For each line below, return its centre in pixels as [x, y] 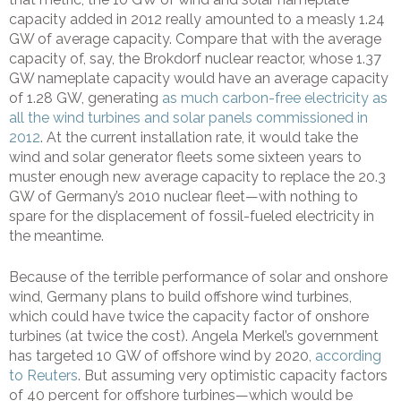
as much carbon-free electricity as [275, 98]
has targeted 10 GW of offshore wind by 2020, [162, 356]
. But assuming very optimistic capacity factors [233, 376]
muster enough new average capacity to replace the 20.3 [197, 177]
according [348, 356]
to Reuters [43, 376]
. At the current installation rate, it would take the [199, 138]
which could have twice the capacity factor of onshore [189, 317]
